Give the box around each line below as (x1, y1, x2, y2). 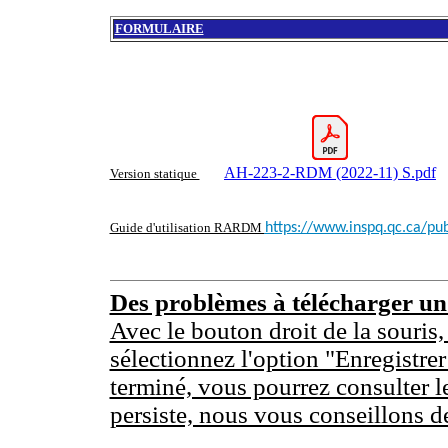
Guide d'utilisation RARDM (109, 220, 265, 235)
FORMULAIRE (114, 21, 204, 36)
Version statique (109, 166, 200, 181)
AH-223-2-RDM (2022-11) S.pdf (224, 164, 436, 181)
